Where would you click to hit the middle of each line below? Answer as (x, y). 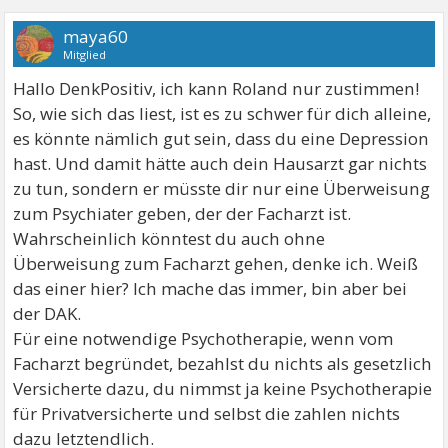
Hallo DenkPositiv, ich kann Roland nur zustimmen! (216, 88)
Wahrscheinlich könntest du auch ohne (169, 238)
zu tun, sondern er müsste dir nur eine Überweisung (222, 188)
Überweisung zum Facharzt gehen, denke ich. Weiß (216, 263)
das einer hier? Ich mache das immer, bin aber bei (210, 288)
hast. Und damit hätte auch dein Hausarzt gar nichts (220, 163)
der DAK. (47, 313)
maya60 (96, 36)
